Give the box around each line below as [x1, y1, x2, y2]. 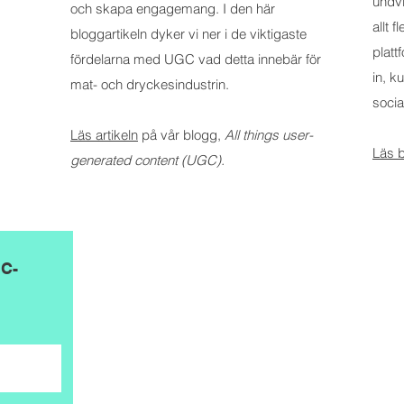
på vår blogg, [138, 126, 225, 143]
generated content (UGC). [70, 151, 225, 169]
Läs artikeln [70, 126, 138, 143]
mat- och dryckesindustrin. [70, 76, 229, 93]
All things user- [225, 126, 313, 143]
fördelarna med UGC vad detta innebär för [70, 50, 321, 68]
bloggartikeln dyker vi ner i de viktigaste [70, 25, 307, 42]
